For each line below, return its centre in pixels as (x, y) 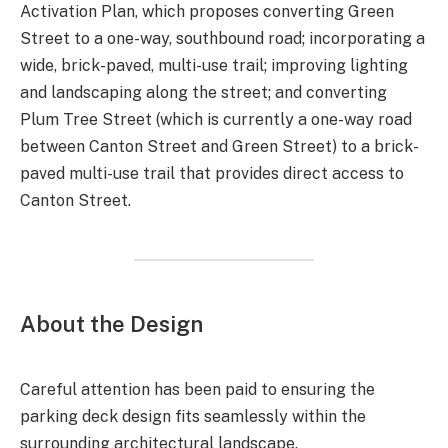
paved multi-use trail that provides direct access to (212, 174)
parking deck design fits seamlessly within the (193, 416)
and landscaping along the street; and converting (203, 93)
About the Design (111, 324)
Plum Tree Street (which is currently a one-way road (216, 120)
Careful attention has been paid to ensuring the (197, 389)
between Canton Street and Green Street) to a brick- (219, 147)
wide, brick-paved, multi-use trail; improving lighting (214, 66)
